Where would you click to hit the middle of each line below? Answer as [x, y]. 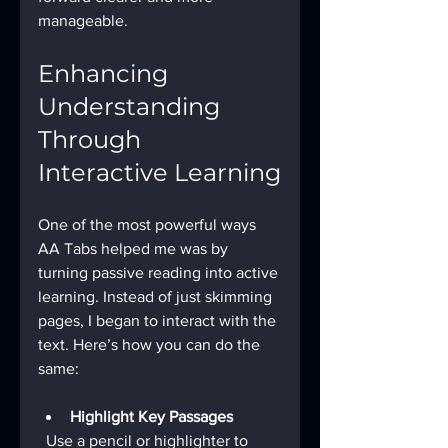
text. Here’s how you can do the [151, 345]
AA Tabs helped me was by [135, 249]
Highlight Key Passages [151, 417]
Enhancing [106, 74]
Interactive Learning [159, 173]
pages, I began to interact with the [159, 321]
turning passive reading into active [160, 273]
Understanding [132, 107]
